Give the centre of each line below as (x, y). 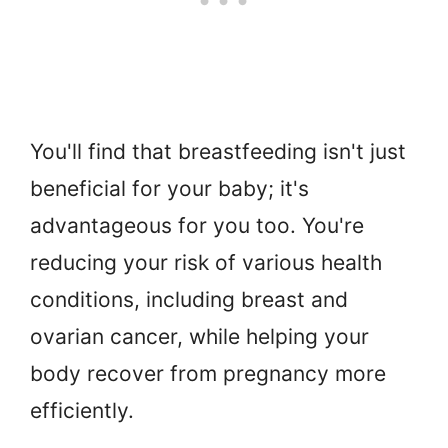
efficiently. (82, 410)
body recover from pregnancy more (208, 373)
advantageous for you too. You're (197, 225)
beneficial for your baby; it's (169, 188)
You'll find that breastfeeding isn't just (218, 151)
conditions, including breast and (189, 299)
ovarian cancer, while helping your (199, 336)
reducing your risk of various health (206, 262)
